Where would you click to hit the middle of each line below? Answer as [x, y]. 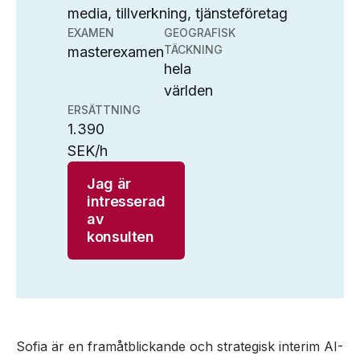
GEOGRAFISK [200, 33]
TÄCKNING [193, 49]
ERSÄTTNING [104, 110]
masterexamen [116, 52]
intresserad [127, 201]
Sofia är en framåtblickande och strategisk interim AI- [180, 346]
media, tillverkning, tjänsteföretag [178, 13]
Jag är [109, 184]
